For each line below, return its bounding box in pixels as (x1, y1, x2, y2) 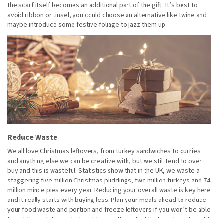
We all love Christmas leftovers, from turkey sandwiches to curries (7, 146, 200, 156)
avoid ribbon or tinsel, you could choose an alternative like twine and (7, 10, 207, 20)
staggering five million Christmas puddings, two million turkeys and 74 (7, 175, 210, 185)
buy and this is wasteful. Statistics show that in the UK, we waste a (7, 165, 200, 176)
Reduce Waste (7, 131, 57, 143)
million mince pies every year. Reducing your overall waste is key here (7, 185, 211, 195)
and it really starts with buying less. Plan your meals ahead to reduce (7, 195, 206, 205)
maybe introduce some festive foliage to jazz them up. (7, 19, 167, 30)
